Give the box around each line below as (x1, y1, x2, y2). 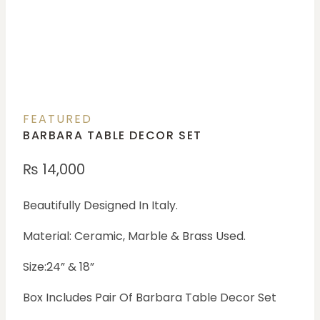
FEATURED (23, 111, 92, 128)
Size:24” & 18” (23, 259, 94, 276)
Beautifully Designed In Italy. (23, 197, 178, 214)
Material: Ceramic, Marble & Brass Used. (23, 228, 246, 245)
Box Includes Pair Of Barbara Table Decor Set (23, 289, 276, 306)
